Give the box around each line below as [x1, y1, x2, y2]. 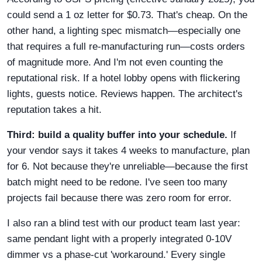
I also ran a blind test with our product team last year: [7, 217, 240, 229]
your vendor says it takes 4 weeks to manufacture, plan [7, 144, 250, 156]
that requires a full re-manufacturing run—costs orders [7, 40, 245, 52]
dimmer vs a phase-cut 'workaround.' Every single [7, 249, 225, 260]
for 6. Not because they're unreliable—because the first [7, 160, 248, 172]
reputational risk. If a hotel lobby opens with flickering [7, 72, 240, 84]
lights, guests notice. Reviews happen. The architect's [7, 88, 243, 99]
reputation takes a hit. [7, 104, 102, 115]
